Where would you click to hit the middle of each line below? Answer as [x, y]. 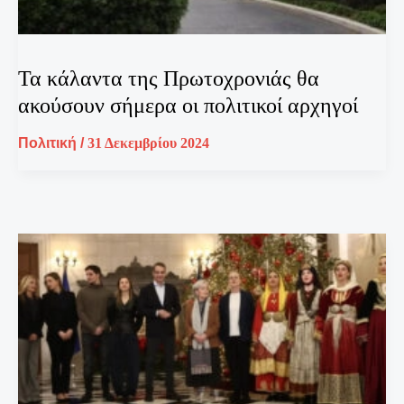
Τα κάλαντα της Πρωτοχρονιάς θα [169, 78]
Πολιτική [47, 142]
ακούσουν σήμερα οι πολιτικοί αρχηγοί [188, 105]
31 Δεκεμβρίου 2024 [148, 142]
